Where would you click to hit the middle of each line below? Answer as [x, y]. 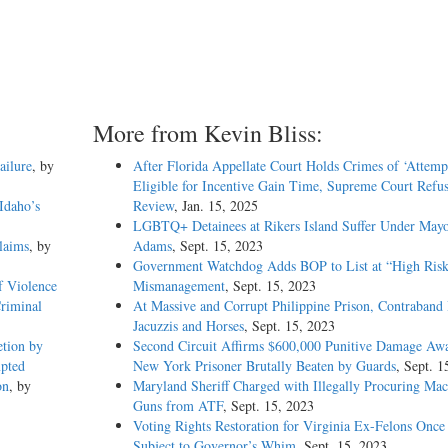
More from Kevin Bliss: [207, 133]
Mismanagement [178, 286]
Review [153, 206]
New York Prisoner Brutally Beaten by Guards [264, 366]
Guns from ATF [177, 406]
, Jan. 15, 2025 [215, 206]
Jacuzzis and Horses [188, 326]
